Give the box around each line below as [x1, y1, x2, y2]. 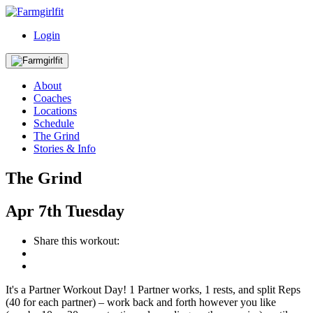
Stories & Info [34, 143, 96, 154]
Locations [34, 105, 77, 117]
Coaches [34, 92, 71, 104]
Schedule [34, 117, 74, 129]
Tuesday [66, 201, 124, 220]
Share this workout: [34, 234, 119, 247]
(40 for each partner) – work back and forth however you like [6, 296, 276, 308]
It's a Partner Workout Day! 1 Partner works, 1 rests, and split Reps [6, 283, 300, 296]
